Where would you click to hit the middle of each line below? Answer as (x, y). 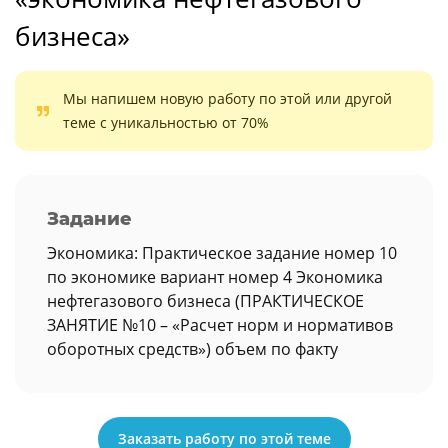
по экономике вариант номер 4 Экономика (215, 277)
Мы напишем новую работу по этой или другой (227, 98)
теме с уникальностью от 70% (166, 122)
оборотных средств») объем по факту (192, 349)
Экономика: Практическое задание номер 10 (222, 253)
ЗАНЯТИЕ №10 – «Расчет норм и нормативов (220, 325)
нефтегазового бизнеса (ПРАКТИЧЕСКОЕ (205, 301)
